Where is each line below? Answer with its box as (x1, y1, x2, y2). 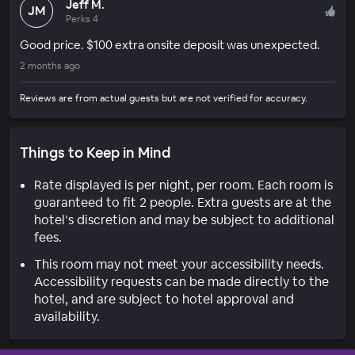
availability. (34, 307, 100, 325)
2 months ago (20, 59, 80, 72)
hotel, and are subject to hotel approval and (34, 290, 294, 307)
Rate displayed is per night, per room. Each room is (34, 176, 333, 193)
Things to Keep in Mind (20, 143, 170, 162)
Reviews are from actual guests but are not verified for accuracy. (20, 91, 307, 105)
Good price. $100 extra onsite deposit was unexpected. (20, 36, 320, 52)
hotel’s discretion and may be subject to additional (34, 211, 334, 228)
